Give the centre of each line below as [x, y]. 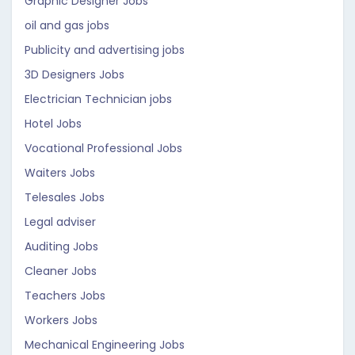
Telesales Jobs [65, 197]
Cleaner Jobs [61, 271]
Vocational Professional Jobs [103, 148]
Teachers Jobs [65, 296]
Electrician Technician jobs [98, 99]
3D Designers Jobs [74, 74]
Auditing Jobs [61, 246]
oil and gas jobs [67, 25]
